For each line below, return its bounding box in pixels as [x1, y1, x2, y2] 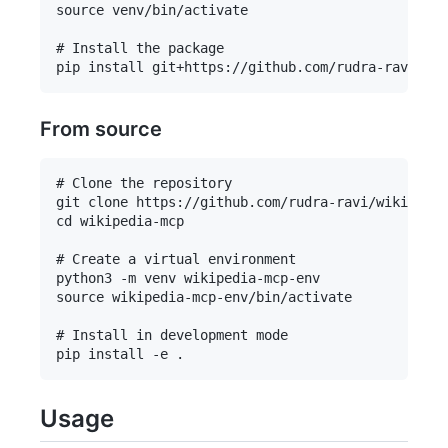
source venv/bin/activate [56, 2, 248, 19]
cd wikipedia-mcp [56, 213, 184, 230]
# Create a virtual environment [56, 251, 296, 268]
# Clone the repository [56, 175, 232, 192]
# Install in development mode [56, 327, 288, 344]
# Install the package [56, 40, 224, 57]
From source [40, 117, 162, 142]
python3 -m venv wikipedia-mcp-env [56, 270, 320, 287]
